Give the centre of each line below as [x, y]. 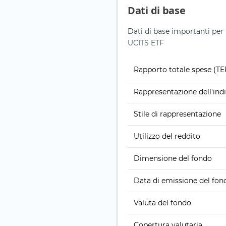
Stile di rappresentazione [177, 114]
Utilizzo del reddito [167, 136]
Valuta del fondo [162, 203]
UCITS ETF [146, 43]
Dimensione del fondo [173, 159]
